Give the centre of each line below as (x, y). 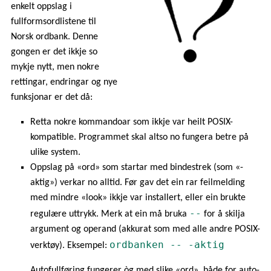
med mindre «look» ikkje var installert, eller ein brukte (138, 198)
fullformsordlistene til (53, 21)
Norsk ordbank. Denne (54, 37)
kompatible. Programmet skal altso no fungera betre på (139, 137)
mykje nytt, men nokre (55, 67)
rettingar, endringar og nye (64, 82)
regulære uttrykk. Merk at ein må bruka (109, 214)
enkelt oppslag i (41, 6)
